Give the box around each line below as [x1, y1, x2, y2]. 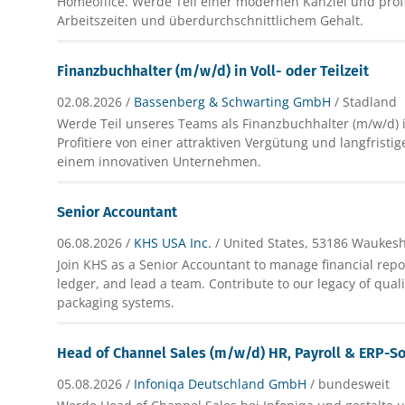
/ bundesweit [310, 374, 391, 392]
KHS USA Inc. [134, 233, 212, 251]
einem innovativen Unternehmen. [57, 152, 262, 170]
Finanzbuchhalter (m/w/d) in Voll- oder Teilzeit [57, 61, 370, 80]
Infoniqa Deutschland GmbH [134, 374, 307, 392]
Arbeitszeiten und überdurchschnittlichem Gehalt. [57, 11, 364, 29]
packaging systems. [57, 293, 175, 311]
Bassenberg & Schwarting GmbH [134, 92, 332, 110]
